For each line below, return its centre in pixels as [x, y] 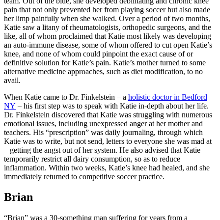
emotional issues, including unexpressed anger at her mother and [103, 123]
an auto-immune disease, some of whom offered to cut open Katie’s [108, 45]
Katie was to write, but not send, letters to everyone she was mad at [108, 141]
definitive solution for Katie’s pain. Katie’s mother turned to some [105, 62]
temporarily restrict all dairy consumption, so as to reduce [92, 159]
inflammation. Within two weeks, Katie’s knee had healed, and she [107, 167]
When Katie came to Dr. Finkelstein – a [66, 97]
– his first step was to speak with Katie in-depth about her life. [112, 106]
